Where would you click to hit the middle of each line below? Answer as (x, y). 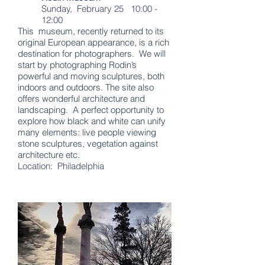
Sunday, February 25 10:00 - (99, 9)
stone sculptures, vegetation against (88, 143)
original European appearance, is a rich (93, 42)
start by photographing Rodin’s (77, 65)
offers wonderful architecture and (81, 98)
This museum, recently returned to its (91, 31)
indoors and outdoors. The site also (86, 87)
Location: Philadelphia (61, 166)
